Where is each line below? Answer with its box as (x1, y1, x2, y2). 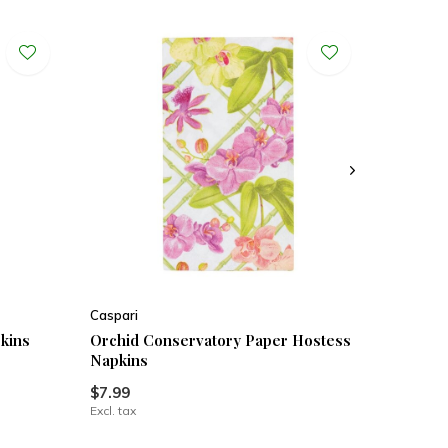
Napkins (89, 350, 148, 371)
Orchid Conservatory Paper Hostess (89, 330, 351, 351)
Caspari (89, 307, 138, 324)
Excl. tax (89, 403, 136, 419)
